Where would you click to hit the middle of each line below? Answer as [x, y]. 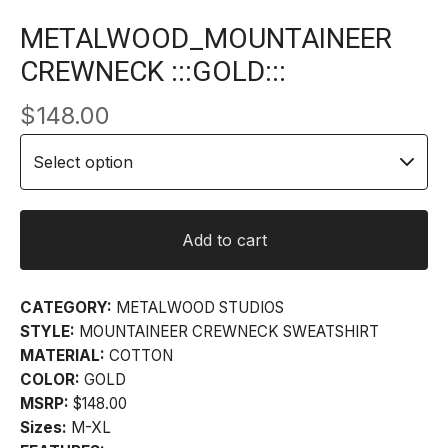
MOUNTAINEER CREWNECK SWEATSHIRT [227, 331]
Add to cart [224, 239]
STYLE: [47, 331]
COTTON [139, 355]
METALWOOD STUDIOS [198, 307]
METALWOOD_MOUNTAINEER [206, 38]
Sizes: [43, 427]
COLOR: [50, 379]
